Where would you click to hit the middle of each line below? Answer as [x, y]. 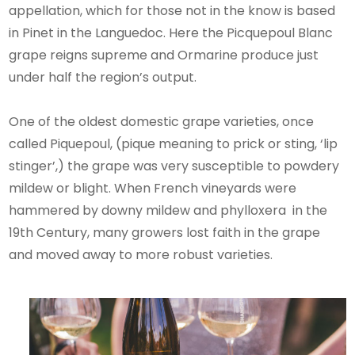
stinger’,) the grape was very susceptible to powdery [174, 166]
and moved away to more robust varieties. [141, 254]
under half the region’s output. [103, 77]
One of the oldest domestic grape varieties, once [162, 121]
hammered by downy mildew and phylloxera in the [168, 210]
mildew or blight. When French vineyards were [153, 188]
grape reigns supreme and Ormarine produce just [164, 55]
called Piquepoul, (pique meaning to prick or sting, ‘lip [174, 143]
